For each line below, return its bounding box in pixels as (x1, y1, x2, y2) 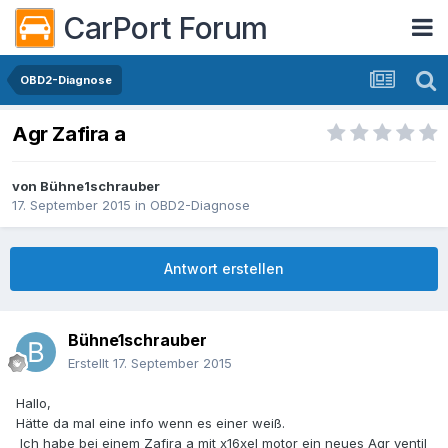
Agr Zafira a (12, 122, 126, 147)
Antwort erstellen (164, 260, 284, 278)
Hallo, (16, 395, 51, 412)
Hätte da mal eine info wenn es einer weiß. (16, 415, 285, 432)
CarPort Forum (63, 9, 268, 46)
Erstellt (68, 355, 113, 372)
